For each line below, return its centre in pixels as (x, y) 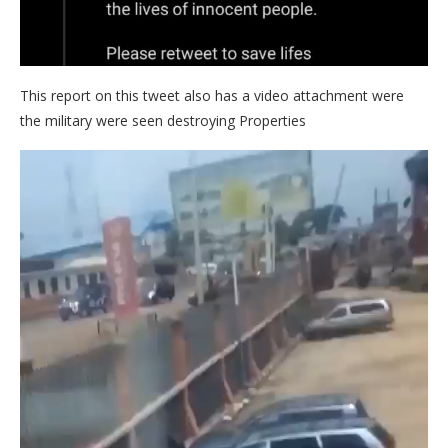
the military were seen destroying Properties (163, 120)
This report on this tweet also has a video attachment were (212, 95)
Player (39, 190)
